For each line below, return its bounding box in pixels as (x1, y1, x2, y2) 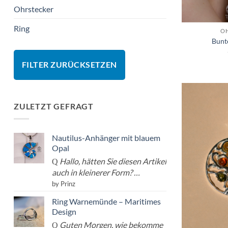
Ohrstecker (14, 4, 53, 14)
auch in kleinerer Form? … (52, 167, 140, 177)
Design (52, 206, 76, 216)
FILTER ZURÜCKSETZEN (22, 60, 117, 69)
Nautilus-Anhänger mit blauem (52, 132, 160, 142)
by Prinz (52, 179, 75, 188)
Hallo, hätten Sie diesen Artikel (60, 156, 166, 166)
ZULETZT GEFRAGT (14, 101, 94, 111)
